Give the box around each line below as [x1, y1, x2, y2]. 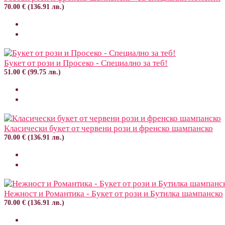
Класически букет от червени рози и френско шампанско [4, 123, 213, 133]
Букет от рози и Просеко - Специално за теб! [4, 58, 168, 68]
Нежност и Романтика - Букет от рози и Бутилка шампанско [4, 188, 223, 198]
